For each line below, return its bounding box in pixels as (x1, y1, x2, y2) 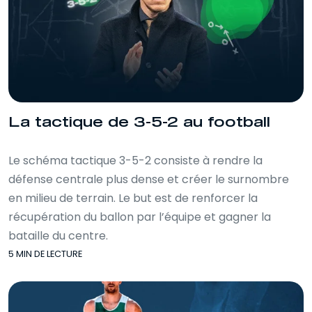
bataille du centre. (8, 227, 108, 244)
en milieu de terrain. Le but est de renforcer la (8, 189, 258, 206)
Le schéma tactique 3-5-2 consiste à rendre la (8, 152, 263, 169)
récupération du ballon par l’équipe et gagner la (8, 208, 271, 225)
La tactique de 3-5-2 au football (8, 116, 271, 130)
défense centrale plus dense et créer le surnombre (8, 171, 289, 187)
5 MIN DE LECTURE (8, 247, 82, 260)
